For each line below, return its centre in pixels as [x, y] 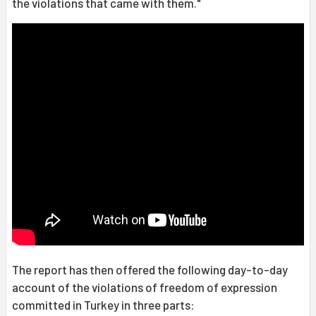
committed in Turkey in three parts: [103, 305]
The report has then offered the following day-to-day [150, 270]
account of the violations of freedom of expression [145, 287]
